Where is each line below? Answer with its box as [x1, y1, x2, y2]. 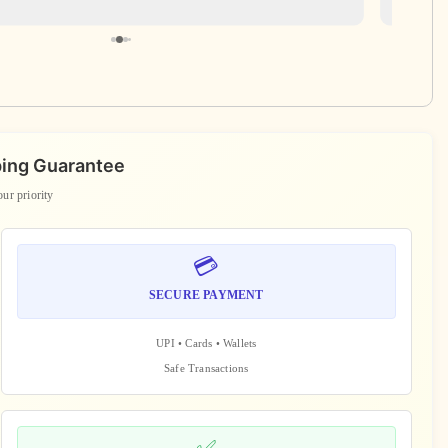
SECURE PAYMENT [148, 287, 264, 302]
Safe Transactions [164, 361, 249, 374]
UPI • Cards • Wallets [156, 336, 257, 349]
